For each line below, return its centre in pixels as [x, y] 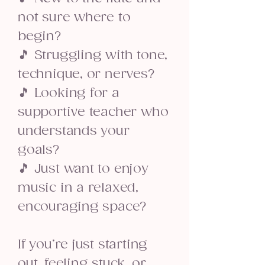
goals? [39, 150]
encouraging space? [83, 207]
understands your [74, 131]
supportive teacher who [93, 112]
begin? [40, 36]
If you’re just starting [83, 245]
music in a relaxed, [78, 188]
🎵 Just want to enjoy [83, 169]
